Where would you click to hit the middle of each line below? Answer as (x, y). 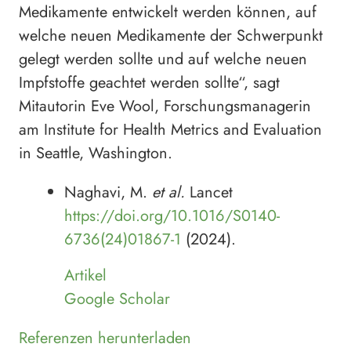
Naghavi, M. (108, 193)
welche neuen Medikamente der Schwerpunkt (171, 36)
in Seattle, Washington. (96, 154)
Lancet (209, 193)
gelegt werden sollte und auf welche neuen (163, 60)
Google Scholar (117, 299)
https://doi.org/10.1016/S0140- (172, 216)
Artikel (85, 276)
